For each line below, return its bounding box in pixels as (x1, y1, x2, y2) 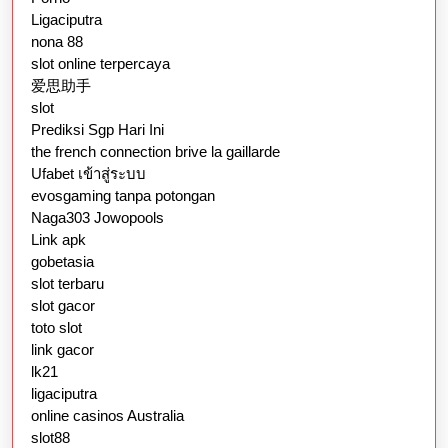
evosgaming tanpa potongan (31, 186, 215, 204)
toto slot (31, 318, 82, 336)
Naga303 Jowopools (31, 208, 164, 226)
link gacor (31, 340, 94, 358)
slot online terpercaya (31, 54, 170, 72)
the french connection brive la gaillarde (31, 142, 280, 160)
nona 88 (31, 32, 83, 50)
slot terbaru (31, 274, 104, 292)
